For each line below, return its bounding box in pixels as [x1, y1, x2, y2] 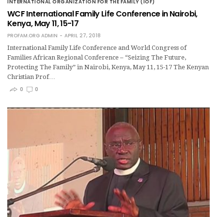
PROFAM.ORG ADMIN [7, 31, 58, 39]
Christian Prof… [7, 73, 55, 80]
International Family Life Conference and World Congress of [7, 44, 186, 51]
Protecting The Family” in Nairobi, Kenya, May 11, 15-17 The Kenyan [7, 63, 209, 71]
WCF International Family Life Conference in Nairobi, [7, 8, 198, 19]
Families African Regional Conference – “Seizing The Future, [7, 53, 186, 61]
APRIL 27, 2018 [64, 31, 101, 39]
